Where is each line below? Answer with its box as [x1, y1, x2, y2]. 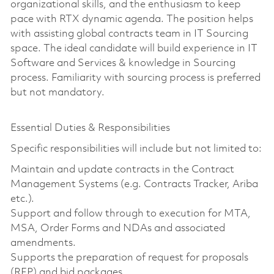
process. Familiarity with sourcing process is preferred [10, 72, 261, 83]
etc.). [10, 193, 34, 204]
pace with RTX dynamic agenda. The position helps [10, 13, 253, 24]
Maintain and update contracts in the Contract [10, 164, 234, 175]
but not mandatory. [10, 87, 105, 98]
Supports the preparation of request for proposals [10, 252, 248, 263]
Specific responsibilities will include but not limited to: [10, 143, 262, 154]
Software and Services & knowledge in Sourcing [10, 57, 235, 68]
